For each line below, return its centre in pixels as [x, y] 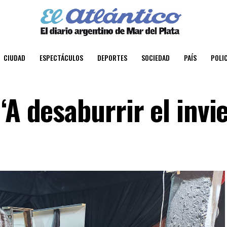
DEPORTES [112, 57]
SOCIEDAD [156, 57]
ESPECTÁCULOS [61, 57]
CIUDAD [14, 57]
